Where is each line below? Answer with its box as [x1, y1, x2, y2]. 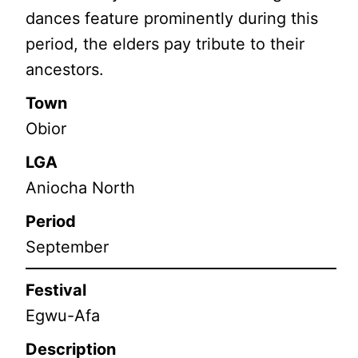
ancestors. [26, 59, 105, 79]
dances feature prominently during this [26, 8, 319, 28]
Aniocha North [26, 177, 136, 197]
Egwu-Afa [26, 305, 101, 325]
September [26, 237, 109, 257]
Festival [26, 280, 87, 300]
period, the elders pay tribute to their [26, 34, 305, 54]
